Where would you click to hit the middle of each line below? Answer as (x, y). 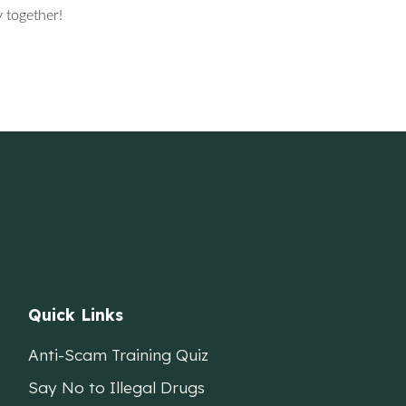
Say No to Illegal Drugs (117, 387)
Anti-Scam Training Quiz (119, 354)
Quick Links (76, 315)
